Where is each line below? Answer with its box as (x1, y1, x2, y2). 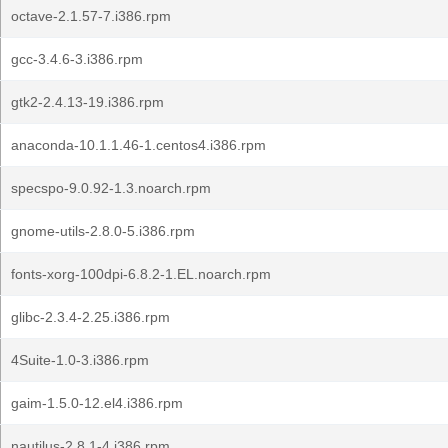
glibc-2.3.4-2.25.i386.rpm (11, 309, 170, 325)
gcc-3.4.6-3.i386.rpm (11, 51, 143, 67)
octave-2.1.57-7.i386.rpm (11, 8, 171, 24)
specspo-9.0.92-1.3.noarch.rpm (11, 180, 211, 196)
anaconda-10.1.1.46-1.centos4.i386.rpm (11, 137, 266, 153)
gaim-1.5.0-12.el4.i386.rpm (11, 395, 183, 411)
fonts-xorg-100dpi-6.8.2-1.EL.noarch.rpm (11, 266, 271, 282)
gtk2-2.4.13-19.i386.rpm (11, 94, 164, 110)
